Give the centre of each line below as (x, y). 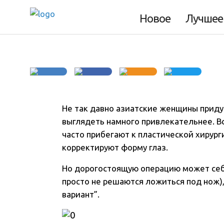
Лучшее (204, 18)
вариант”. (81, 194)
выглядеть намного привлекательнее (137, 121)
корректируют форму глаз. (115, 147)
